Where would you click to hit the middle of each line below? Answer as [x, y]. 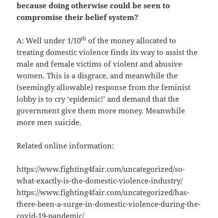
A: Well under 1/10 [49, 41]
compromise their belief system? [78, 17]
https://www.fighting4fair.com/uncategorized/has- [103, 192]
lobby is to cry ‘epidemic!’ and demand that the [98, 99]
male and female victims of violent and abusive [100, 64]
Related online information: [65, 146]
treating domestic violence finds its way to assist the [107, 52]
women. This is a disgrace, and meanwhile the [97, 76]
